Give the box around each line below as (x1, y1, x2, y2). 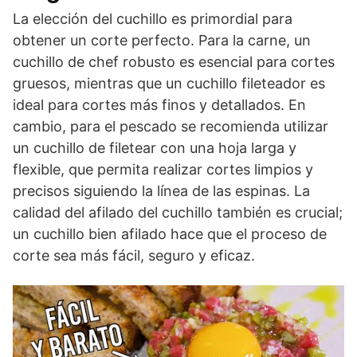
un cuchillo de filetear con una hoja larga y (13, 139, 296, 156)
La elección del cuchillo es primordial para (13, 10, 292, 27)
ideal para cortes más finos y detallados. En (13, 96, 306, 113)
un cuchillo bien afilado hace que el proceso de (13, 225, 327, 242)
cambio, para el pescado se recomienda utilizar (13, 117, 328, 135)
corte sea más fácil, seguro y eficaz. (13, 246, 255, 264)
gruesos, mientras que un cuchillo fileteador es (13, 74, 325, 92)
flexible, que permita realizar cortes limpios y (13, 160, 313, 178)
